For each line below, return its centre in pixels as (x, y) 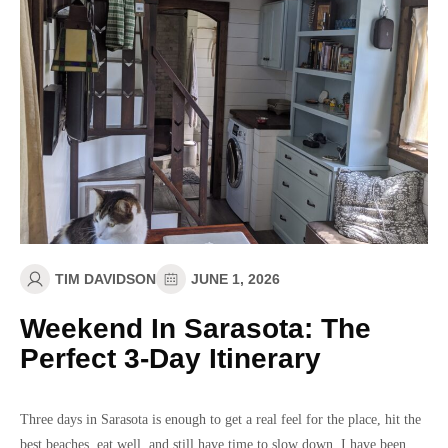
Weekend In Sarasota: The (195, 328)
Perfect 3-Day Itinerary (170, 358)
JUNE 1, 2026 (235, 278)
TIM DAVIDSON (105, 278)
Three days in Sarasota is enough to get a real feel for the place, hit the (220, 419)
